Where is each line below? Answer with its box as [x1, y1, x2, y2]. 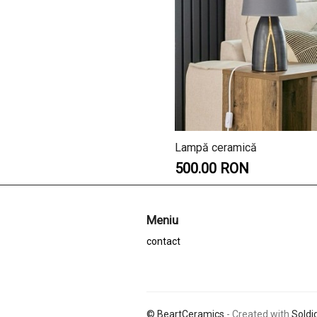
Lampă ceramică [175, 141, 257, 155]
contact [146, 236, 180, 248]
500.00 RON [175, 160, 249, 178]
